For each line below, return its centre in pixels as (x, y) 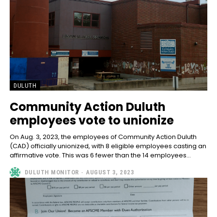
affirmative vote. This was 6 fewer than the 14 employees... (100, 155)
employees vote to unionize (92, 120)
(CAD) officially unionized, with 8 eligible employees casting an (108, 146)
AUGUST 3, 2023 (110, 172)
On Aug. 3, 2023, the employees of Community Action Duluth (103, 137)
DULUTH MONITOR (52, 172)
